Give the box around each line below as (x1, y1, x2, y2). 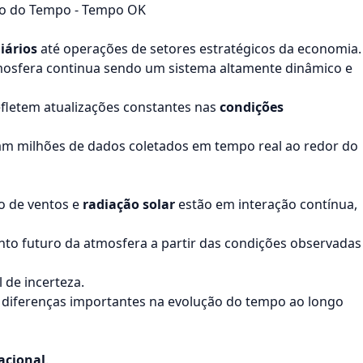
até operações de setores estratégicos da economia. (37, 40, 361, 58)
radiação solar (83, 195, 175, 213)
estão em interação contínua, (175, 195, 357, 213)
